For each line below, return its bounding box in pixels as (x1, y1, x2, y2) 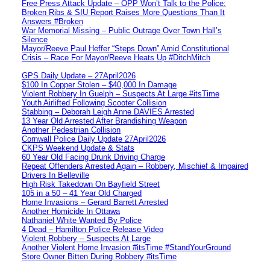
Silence (22, 34, 48, 44)
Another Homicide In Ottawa (22, 206, 120, 216)
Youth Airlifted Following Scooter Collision (22, 98, 166, 107)
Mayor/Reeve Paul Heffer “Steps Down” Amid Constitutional (22, 43, 229, 53)
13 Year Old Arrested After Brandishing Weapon (22, 116, 187, 125)
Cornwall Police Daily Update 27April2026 (22, 134, 166, 143)
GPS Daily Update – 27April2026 (22, 71, 136, 80)
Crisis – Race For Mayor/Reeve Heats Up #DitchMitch (22, 52, 210, 62)
